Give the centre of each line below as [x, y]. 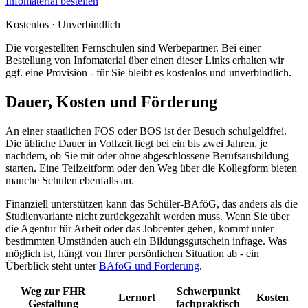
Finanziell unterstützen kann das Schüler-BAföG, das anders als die [152, 203]
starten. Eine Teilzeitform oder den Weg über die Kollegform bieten [151, 168]
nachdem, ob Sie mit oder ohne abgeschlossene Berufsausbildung [147, 155]
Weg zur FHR [53, 291]
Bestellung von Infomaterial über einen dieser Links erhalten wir [145, 60]
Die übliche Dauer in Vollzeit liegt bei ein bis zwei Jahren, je [136, 143]
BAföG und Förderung [149, 265]
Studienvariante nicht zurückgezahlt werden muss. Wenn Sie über [147, 216]
